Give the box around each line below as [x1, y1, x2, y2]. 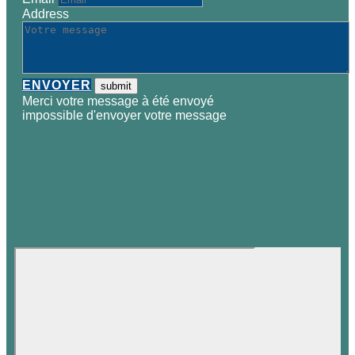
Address [22, 7, 69, 21]
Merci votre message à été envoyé [22, 94, 214, 108]
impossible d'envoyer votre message [22, 109, 227, 122]
